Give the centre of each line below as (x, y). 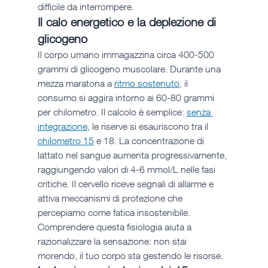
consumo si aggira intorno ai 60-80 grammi (127, 98)
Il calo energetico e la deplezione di (128, 22)
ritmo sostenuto (147, 83)
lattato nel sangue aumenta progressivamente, (133, 155)
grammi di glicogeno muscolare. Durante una (130, 69)
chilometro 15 (66, 141)
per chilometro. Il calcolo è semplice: (112, 112)
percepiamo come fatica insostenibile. (115, 213)
